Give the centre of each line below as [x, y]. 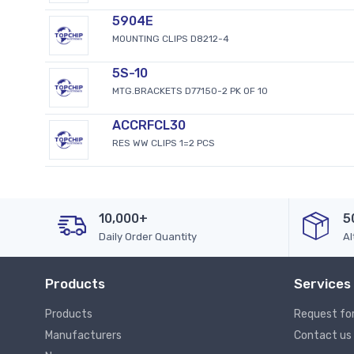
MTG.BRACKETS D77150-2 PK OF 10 [190, 90]
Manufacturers [83, 335]
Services [322, 283]
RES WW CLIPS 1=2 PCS [163, 143]
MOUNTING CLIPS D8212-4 [170, 38]
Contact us [323, 335]
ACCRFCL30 [149, 125]
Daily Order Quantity [148, 236]
